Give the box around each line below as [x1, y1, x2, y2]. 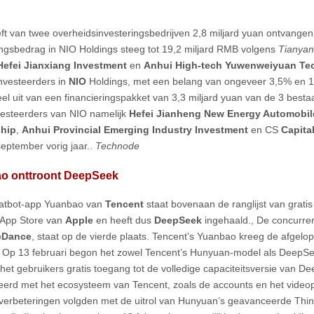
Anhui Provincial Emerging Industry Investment [22, 124, 248, 136]
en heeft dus [96, 214, 154, 226]
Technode [95, 140, 139, 152]
